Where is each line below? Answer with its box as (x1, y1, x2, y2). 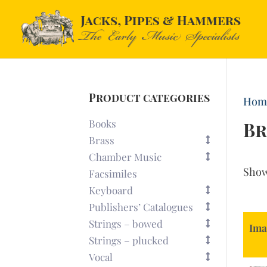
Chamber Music (89, 150, 162, 163)
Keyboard (89, 184, 133, 197)
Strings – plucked (89, 234, 169, 247)
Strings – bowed (89, 217, 163, 230)
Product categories (89, 91, 210, 105)
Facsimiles (89, 167, 138, 180)
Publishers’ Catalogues (89, 200, 194, 213)
